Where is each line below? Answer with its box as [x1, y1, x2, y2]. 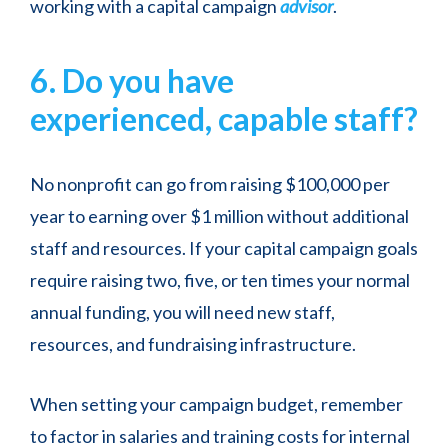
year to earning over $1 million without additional [30, 205, 409, 228]
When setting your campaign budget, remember [30, 393, 403, 416]
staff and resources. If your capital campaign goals [30, 237, 418, 260]
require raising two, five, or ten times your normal [30, 269, 410, 292]
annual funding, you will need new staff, [30, 301, 335, 324]
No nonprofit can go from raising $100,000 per [30, 173, 390, 196]
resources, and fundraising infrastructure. [30, 333, 356, 356]
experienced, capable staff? [30, 99, 418, 139]
